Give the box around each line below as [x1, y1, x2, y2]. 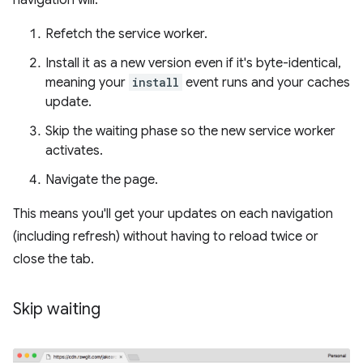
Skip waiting [13, 299, 100, 320]
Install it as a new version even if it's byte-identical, [45, 55, 341, 72]
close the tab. [13, 251, 94, 268]
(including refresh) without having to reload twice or [13, 228, 318, 246]
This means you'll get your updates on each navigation [13, 206, 333, 223]
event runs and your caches [182, 75, 350, 92]
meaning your [45, 75, 129, 92]
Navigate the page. [45, 172, 158, 189]
